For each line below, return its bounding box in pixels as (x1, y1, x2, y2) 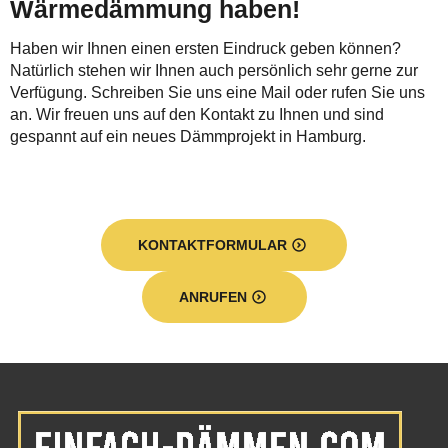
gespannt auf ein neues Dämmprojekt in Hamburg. (10, 128, 366, 146)
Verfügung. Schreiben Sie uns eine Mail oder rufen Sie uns (10, 84, 425, 102)
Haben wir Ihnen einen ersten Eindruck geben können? (10, 40, 401, 58)
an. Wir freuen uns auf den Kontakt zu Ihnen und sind (10, 106, 384, 124)
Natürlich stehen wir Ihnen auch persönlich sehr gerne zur (10, 62, 418, 80)
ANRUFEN (178, 289, 247, 306)
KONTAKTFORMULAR (138, 237, 287, 254)
